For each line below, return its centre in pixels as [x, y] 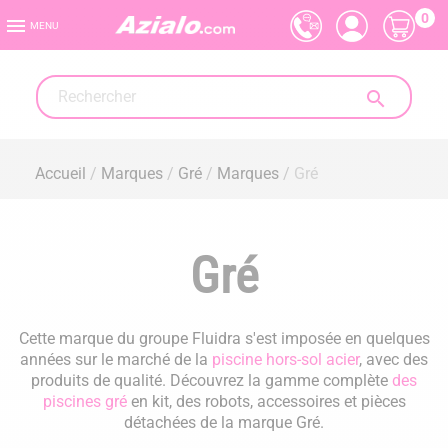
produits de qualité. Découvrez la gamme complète [211, 380]
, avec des [393, 359]
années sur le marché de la [116, 359]
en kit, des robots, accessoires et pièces [266, 401]
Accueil [60, 173]
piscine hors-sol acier [285, 359]
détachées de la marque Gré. [224, 422]
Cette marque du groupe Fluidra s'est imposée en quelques [224, 338]
